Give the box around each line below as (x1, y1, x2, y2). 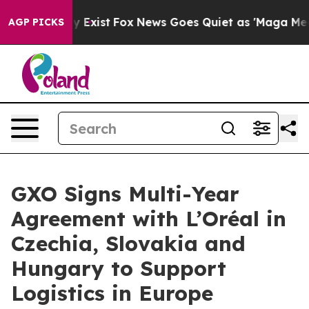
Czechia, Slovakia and (11, 230, 246, 257)
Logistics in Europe (11, 280, 213, 306)
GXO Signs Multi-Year (11, 181, 239, 207)
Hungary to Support (11, 255, 226, 281)
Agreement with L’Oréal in (11, 206, 286, 232)
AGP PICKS (8, 16, 64, 28)
